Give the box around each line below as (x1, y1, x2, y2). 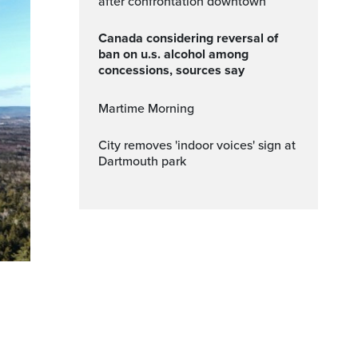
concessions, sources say (98, 62, 245, 78)
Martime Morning (109, 101, 194, 117)
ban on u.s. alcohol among (98, 46, 249, 62)
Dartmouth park (98, 153, 186, 169)
